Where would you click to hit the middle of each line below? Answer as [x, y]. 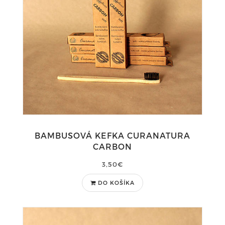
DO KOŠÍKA [116, 183]
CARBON [113, 146]
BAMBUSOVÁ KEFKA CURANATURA [113, 135]
